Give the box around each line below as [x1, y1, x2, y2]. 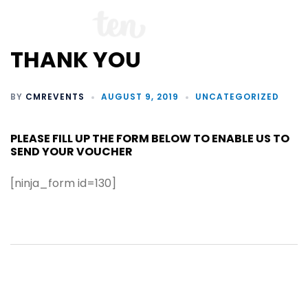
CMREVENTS [25, 91, 85, 103]
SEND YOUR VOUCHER [10, 144, 133, 160]
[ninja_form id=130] [10, 175, 116, 192]
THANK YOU [10, 44, 141, 76]
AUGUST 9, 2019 [101, 91, 179, 103]
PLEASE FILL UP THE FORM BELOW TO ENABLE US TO [10, 131, 289, 147]
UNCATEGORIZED [195, 91, 279, 103]
